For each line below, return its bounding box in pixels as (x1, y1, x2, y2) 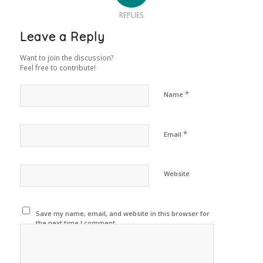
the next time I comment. (36, 218, 117, 227)
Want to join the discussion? (19, 52, 114, 62)
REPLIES (119, 9, 144, 20)
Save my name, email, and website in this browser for (36, 208, 210, 218)
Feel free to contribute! (19, 62, 96, 72)
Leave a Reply (19, 29, 105, 44)
